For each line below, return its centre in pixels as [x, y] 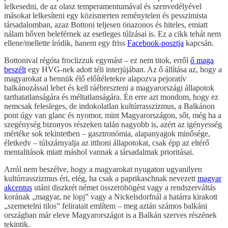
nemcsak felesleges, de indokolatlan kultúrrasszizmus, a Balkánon [109, 106]
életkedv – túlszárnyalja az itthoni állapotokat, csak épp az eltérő [107, 142]
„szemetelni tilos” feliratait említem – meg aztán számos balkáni [106, 206]
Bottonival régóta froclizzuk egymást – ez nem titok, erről [97, 60]
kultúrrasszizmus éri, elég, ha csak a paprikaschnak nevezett [101, 178]
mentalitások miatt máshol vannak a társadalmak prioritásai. [99, 152]
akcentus [18, 187]
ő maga [202, 60]
